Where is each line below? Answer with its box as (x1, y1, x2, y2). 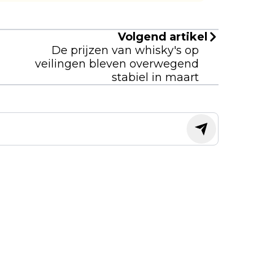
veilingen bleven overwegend (35, 57, 199, 71)
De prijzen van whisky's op (52, 44, 199, 58)
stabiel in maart (112, 71, 199, 85)
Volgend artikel (118, 30, 207, 44)
